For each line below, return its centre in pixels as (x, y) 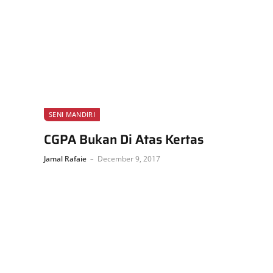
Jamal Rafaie (65, 158)
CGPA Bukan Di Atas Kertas (124, 139)
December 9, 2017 (129, 158)
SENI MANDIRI (72, 114)
